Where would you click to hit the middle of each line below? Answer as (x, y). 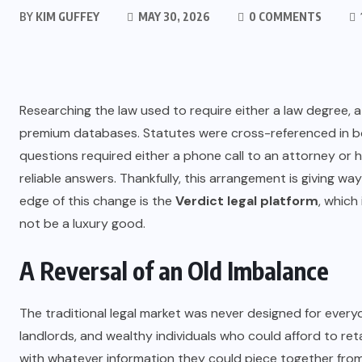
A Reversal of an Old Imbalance (174, 271)
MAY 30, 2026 (173, 17)
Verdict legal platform (247, 201)
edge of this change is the (97, 201)
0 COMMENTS (284, 17)
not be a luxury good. (82, 223)
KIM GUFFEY (66, 17)
